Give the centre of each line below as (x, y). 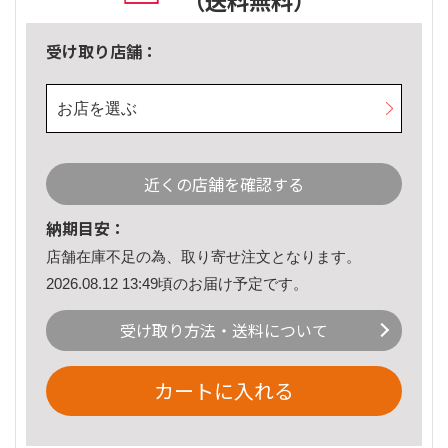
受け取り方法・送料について (224, 330)
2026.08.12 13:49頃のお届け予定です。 (177, 283)
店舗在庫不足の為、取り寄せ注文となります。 (203, 257)
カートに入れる (224, 391)
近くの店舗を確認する (224, 184)
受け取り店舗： (102, 51)
